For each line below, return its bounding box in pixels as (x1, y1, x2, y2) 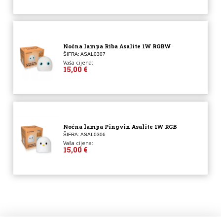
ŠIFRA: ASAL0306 (63, 131, 106, 137)
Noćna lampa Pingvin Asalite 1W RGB (63, 122, 177, 130)
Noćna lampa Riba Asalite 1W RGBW (63, 42, 171, 50)
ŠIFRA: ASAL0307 (63, 51, 106, 57)
